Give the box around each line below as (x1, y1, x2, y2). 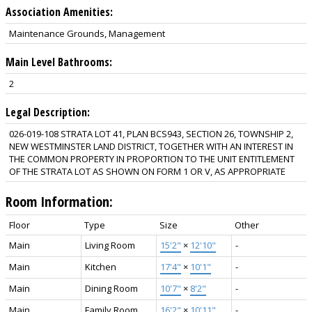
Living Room (85, 238, 135, 251)
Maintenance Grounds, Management (9, 26, 165, 40)
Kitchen (85, 260, 116, 273)
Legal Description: (6, 104, 90, 120)
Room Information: (6, 192, 113, 211)
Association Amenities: (6, 3, 113, 19)
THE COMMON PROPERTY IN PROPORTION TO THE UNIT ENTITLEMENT (9, 152, 295, 165)
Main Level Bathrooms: (6, 54, 112, 70)
